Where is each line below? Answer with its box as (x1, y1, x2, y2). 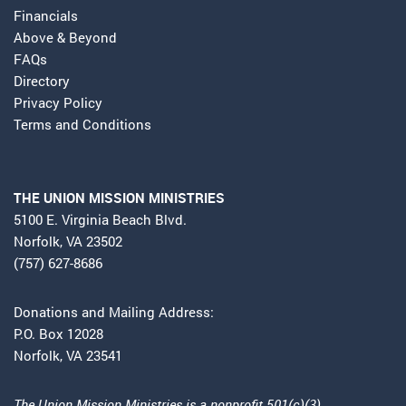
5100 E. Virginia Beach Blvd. (14, 210, 187, 229)
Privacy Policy (14, 93, 102, 112)
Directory (14, 72, 70, 91)
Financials (14, 6, 78, 25)
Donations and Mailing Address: (14, 303, 214, 322)
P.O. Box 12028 (14, 324, 103, 343)
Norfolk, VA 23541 (14, 346, 122, 365)
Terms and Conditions (14, 115, 151, 134)
